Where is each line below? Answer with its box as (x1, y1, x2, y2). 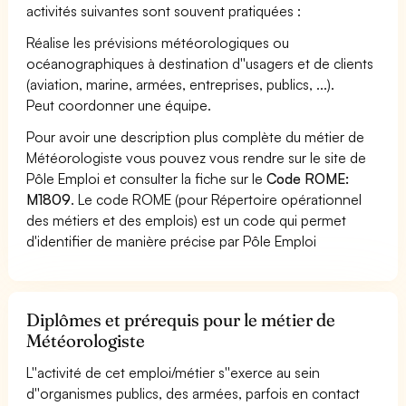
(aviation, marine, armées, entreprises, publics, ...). (26, 74, 335, 93)
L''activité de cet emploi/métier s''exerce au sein (26, 362, 321, 382)
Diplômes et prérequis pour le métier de (26, 308, 336, 331)
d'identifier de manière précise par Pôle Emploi (26, 231, 317, 250)
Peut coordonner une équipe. (26, 95, 212, 114)
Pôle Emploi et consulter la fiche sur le (26, 169, 267, 188)
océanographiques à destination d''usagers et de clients (26, 53, 374, 72)
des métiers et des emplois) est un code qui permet (26, 210, 347, 229)
